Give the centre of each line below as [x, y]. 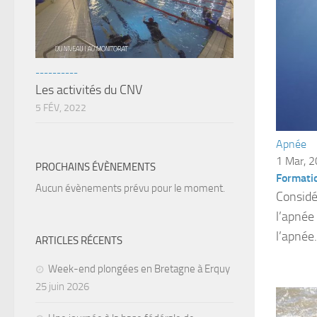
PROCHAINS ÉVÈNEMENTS [96, 167]
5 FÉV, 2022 [61, 108]
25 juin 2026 [62, 286]
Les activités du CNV [89, 90]
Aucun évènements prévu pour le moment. [130, 188]
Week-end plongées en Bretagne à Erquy [139, 269]
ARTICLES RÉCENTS [79, 240]
